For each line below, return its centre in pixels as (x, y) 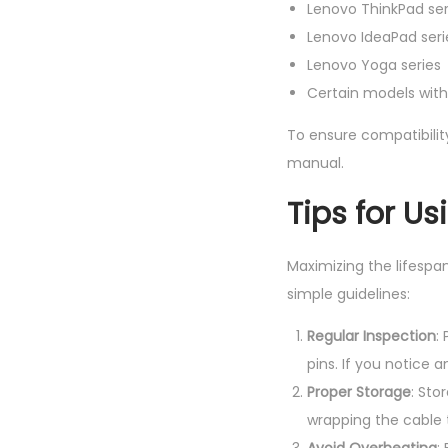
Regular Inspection (371, 336)
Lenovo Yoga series (374, 65)
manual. (315, 163)
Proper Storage (359, 392)
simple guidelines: (348, 294)
